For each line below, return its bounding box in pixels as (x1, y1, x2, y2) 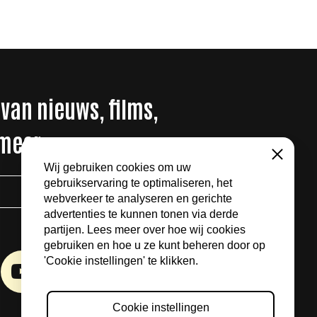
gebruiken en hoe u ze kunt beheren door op (44, 239, 265, 252)
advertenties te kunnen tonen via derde (44, 208, 238, 221)
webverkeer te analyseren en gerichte (44, 192, 232, 205)
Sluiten (267, 154, 301, 189)
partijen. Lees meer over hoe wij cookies (44, 224, 246, 236)
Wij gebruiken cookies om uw (44, 161, 191, 174)
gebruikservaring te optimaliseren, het (44, 177, 232, 190)
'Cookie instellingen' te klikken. (44, 255, 198, 267)
